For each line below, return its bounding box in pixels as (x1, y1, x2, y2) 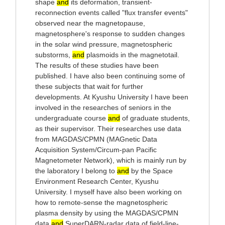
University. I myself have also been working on (35, 188, 182, 196)
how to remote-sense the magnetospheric (35, 198, 168, 206)
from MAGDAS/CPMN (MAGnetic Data (35, 135, 157, 143)
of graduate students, (120, 114, 190, 122)
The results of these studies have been (35, 61, 159, 69)
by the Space (129, 167, 173, 175)
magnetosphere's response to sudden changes (35, 30, 185, 38)
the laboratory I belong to (35, 167, 117, 175)
